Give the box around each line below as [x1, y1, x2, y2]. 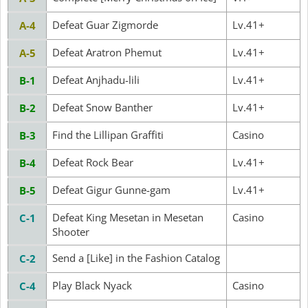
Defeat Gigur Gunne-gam [52, 182, 170, 197]
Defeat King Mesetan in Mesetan [52, 210, 203, 224]
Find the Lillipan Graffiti [52, 127, 164, 142]
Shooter [52, 224, 89, 239]
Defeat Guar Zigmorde [52, 17, 158, 32]
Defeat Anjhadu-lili [52, 72, 140, 87]
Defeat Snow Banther [52, 100, 153, 114]
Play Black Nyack [52, 278, 132, 292]
